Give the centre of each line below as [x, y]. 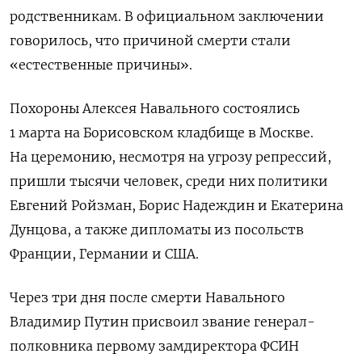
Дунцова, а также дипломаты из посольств [157, 229]
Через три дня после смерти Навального [147, 297]
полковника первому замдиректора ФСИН [154, 345]
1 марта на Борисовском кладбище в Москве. [162, 132]
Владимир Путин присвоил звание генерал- [162, 321]
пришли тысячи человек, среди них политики [169, 181]
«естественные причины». [101, 64]
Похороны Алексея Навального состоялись [155, 108]
